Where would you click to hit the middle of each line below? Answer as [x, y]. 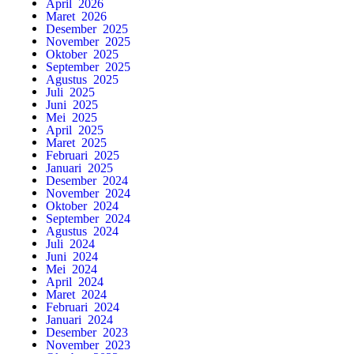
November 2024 [88, 192]
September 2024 [88, 218]
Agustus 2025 [82, 79]
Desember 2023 [87, 331]
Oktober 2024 [82, 205]
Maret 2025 [76, 142]
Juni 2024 [72, 256]
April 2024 [75, 281]
